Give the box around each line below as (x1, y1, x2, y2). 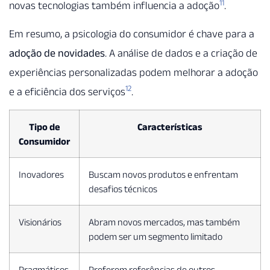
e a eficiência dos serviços (9, 85, 125, 98)
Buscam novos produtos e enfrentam (89, 169, 238, 180)
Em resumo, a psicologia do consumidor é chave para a (9, 27, 254, 40)
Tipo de (28, 121, 60, 133)
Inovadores (19, 169, 64, 180)
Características (137, 121, 202, 133)
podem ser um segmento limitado (89, 231, 222, 242)
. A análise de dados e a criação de (105, 46, 257, 59)
